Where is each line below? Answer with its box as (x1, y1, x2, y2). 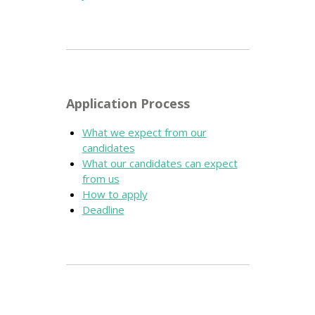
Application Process (66, 95, 190, 112)
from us (82, 172, 120, 186)
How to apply (82, 187, 148, 202)
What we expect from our (82, 125, 207, 140)
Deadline (82, 202, 124, 217)
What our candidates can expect (82, 156, 238, 171)
